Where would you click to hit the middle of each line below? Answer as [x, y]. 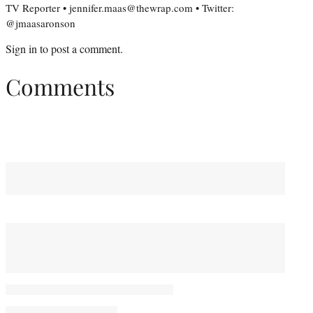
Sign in [21, 48]
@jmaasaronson [41, 23]
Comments [60, 87]
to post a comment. [80, 48]
